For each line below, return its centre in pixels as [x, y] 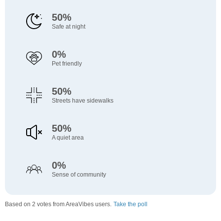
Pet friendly [67, 64]
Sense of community [79, 175]
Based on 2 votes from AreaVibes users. [58, 204]
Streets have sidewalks [82, 101]
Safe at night [68, 27]
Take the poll [130, 204]
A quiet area [68, 138]
